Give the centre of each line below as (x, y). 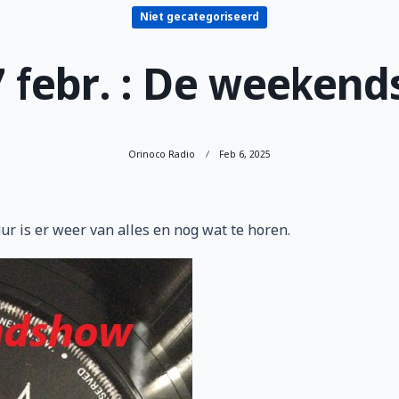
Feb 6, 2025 (244, 155)
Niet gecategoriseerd (199, 17)
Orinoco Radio (162, 155)
